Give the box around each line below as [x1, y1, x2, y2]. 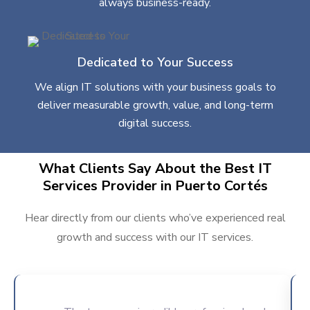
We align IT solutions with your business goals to [34, 80, 276, 95]
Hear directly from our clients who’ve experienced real [24, 210, 286, 226]
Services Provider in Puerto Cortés [42, 176, 268, 196]
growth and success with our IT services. [57, 230, 253, 246]
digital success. [118, 116, 192, 131]
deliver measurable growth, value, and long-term [37, 98, 273, 113]
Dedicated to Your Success [77, 54, 233, 71]
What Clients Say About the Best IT [38, 159, 272, 179]
